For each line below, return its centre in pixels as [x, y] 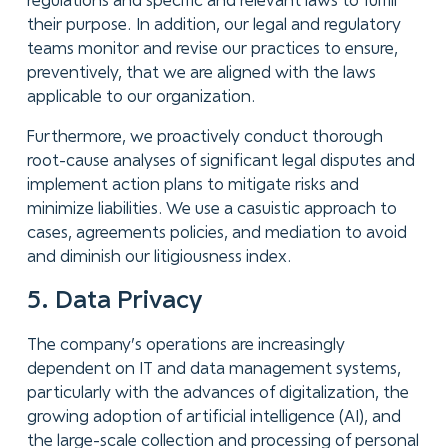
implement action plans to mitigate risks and [192, 185]
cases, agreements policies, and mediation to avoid [216, 233]
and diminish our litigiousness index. [159, 257]
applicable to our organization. [141, 97]
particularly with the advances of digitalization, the [217, 394]
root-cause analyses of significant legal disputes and [220, 161]
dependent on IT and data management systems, [213, 370]
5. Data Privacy [114, 302]
